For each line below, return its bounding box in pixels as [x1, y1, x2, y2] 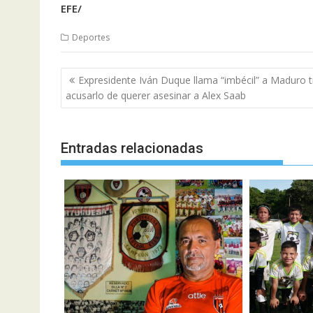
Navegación [60, 66, 150, 86]
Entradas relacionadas [61, 139, 203, 156]
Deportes [72, 31, 110, 43]
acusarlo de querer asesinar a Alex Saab [66, 89, 246, 102]
